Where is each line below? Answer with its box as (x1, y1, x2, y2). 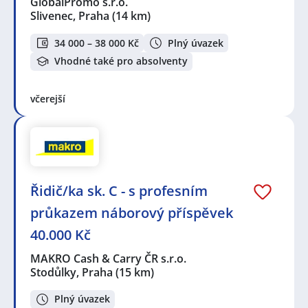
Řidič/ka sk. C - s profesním (30, 181, 208, 200)
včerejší (30, 91, 65, 105)
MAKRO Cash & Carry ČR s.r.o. (30, 250, 188, 266)
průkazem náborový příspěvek (30, 203, 233, 222)
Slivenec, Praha (30, 8, 109, 24)
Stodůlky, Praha (30, 264, 113, 280)
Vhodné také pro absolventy (54, 54, 188, 68)
